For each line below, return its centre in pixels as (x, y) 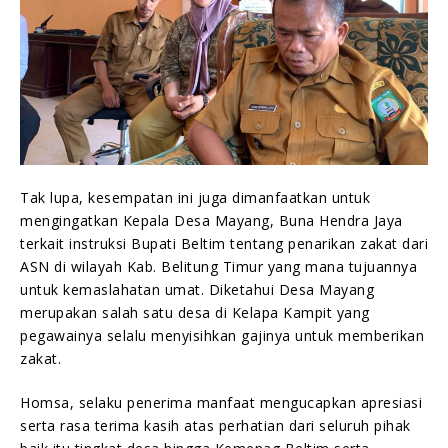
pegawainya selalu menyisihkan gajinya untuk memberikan (222, 335)
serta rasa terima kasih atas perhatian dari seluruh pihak (215, 425)
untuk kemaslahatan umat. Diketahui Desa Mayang (197, 289)
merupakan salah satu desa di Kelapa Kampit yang (195, 312)
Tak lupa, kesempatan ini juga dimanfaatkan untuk (195, 197)
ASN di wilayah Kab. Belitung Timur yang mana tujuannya (218, 266)
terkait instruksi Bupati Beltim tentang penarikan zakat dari (224, 243)
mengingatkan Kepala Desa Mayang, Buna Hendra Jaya (211, 220)
